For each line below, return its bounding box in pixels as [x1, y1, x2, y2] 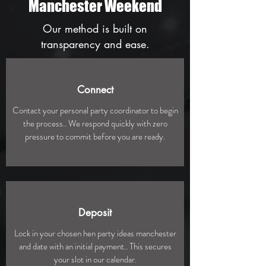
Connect [77, 83, 113, 96]
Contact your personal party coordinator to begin [12, 104, 178, 117]
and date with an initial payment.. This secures [18, 240, 172, 253]
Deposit [78, 206, 112, 219]
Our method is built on [43, 21, 147, 36]
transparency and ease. [40, 37, 150, 51]
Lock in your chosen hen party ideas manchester [14, 227, 176, 240]
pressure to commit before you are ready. [25, 130, 165, 143]
